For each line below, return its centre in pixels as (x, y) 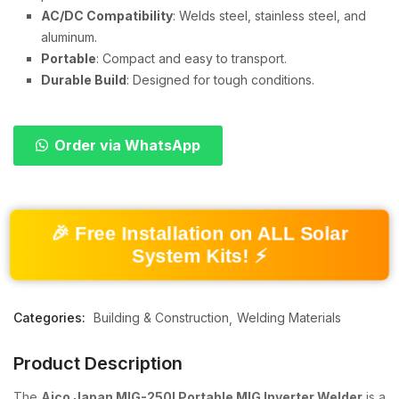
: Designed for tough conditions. (220, 80)
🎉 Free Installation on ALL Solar (199, 233)
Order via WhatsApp (127, 145)
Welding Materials (289, 318)
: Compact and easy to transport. (191, 58)
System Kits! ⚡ (199, 256)
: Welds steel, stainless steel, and (269, 16)
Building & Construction (161, 318)
